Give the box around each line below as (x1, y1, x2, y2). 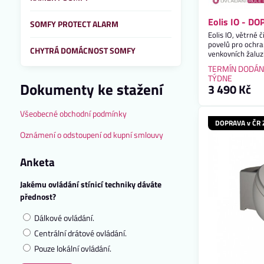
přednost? (19, 190, 56, 203)
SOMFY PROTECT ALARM (29, 18, 118, 30)
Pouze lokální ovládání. (32, 242, 111, 255)
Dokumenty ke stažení (19, 78, 163, 101)
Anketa (19, 153, 55, 170)
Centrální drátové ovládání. (32, 227, 127, 239)
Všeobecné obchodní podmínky (19, 107, 127, 120)
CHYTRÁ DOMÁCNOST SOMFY (29, 44, 136, 57)
